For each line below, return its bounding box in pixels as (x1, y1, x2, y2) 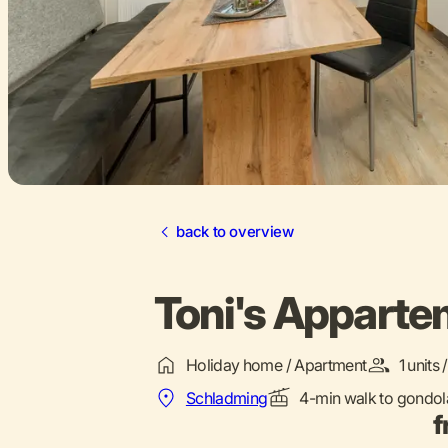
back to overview (176, 222, 294, 242)
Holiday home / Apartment (185, 354, 367, 375)
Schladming (185, 387, 268, 408)
